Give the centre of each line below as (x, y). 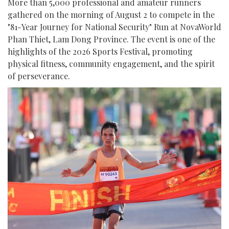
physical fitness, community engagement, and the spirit (111, 63)
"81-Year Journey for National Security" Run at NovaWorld (114, 27)
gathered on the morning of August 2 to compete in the (111, 14)
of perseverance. (39, 76)
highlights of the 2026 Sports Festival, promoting (100, 51)
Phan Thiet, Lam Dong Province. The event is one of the (111, 39)
